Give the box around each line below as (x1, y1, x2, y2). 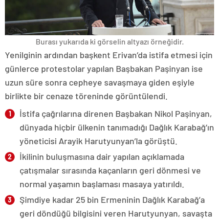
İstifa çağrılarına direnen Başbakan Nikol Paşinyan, (20, 108, 212, 119)
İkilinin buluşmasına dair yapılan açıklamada (20, 151, 184, 162)
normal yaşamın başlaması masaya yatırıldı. (20, 178, 184, 190)
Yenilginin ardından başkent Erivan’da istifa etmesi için (5, 49, 213, 61)
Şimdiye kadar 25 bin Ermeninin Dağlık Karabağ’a (20, 194, 205, 205)
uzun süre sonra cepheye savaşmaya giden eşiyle (5, 77, 195, 88)
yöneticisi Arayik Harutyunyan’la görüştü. (20, 135, 177, 147)
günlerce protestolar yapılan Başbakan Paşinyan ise (5, 63, 203, 74)
